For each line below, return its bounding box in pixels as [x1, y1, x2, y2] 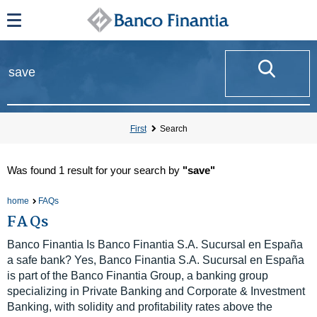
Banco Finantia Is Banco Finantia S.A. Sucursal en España [7, 238, 303, 250]
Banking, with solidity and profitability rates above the [7, 301, 272, 313]
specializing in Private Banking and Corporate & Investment [7, 285, 305, 297]
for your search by [93, 164, 183, 176]
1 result [59, 164, 93, 176]
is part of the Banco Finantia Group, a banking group [7, 270, 268, 282]
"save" [183, 164, 215, 176]
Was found [7, 164, 59, 176]
